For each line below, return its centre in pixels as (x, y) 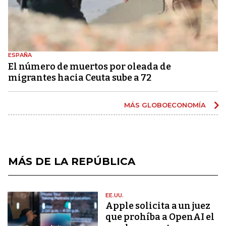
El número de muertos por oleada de (90, 66)
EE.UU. (115, 195)
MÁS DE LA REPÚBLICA (72, 161)
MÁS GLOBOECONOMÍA (166, 105)
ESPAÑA (20, 55)
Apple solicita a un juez (158, 206)
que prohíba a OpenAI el (160, 217)
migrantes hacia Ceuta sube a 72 (80, 77)
